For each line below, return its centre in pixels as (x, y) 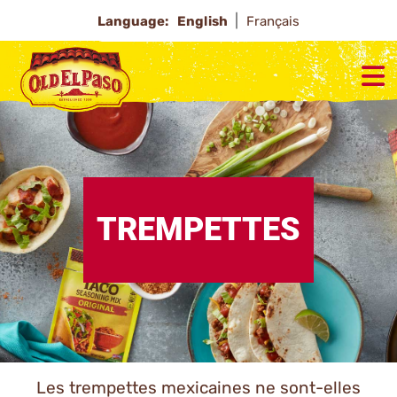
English (204, 21)
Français (273, 21)
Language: (133, 21)
